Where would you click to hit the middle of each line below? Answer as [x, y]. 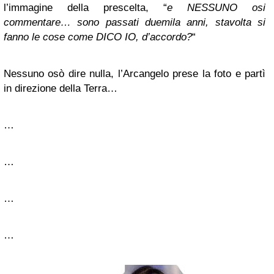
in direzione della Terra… [61, 88]
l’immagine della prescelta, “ [85, 8]
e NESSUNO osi [216, 8]
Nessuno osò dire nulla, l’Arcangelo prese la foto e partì [135, 74]
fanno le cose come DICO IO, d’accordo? [98, 37]
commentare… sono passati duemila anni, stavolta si [135, 22]
